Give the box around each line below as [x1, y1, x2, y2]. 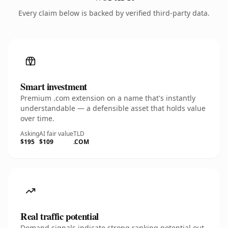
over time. [20, 113, 54, 123]
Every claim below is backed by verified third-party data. [18, 8, 210, 18]
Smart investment [20, 79, 88, 93]
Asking [20, 129, 39, 138]
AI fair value [39, 129, 73, 138]
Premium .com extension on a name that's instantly [20, 93, 195, 103]
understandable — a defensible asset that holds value [20, 103, 206, 113]
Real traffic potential [20, 209, 99, 223]
